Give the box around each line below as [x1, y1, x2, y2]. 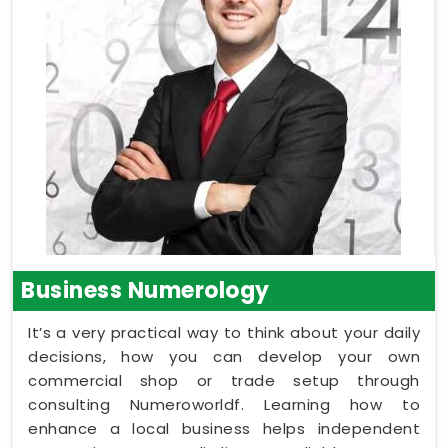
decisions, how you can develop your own [28, 345, 420, 367]
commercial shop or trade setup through [28, 369, 420, 391]
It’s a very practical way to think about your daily [28, 321, 420, 343]
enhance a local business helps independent [28, 417, 420, 439]
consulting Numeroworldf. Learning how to [28, 393, 420, 415]
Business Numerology [21, 274, 270, 306]
